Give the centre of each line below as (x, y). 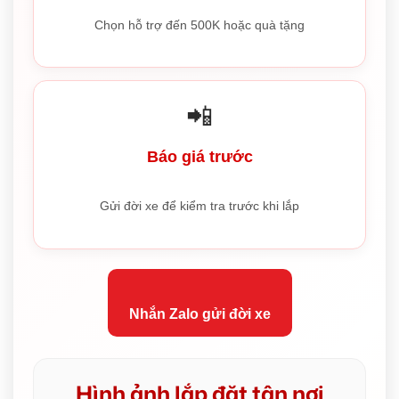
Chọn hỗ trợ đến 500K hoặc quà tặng (199, 24)
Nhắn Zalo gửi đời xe (199, 314)
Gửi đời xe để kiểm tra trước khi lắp (199, 206)
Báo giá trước (199, 157)
